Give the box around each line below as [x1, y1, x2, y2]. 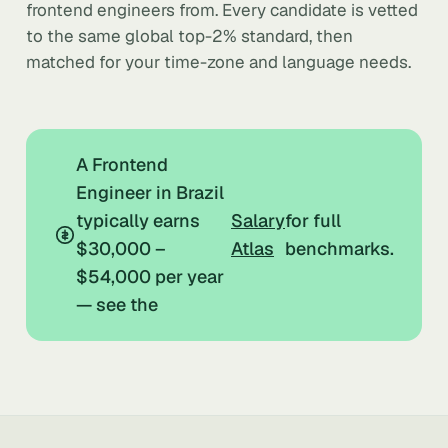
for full [285, 209, 341, 232]
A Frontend [76, 153, 168, 176]
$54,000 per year [76, 265, 224, 288]
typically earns [76, 209, 200, 232]
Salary [231, 209, 285, 232]
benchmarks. [285, 237, 394, 260]
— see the [76, 293, 158, 316]
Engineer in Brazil [76, 181, 224, 204]
